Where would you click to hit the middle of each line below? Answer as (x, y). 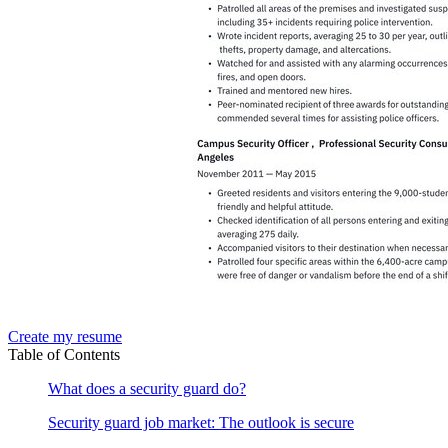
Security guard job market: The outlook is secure (201, 422)
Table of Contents (64, 354)
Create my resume (65, 336)
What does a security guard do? (147, 388)
